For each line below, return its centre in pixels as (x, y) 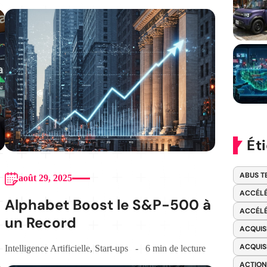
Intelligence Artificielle (47, 249)
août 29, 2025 (45, 178)
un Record (40, 223)
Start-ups (111, 249)
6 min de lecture (175, 249)
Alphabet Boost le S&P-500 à (108, 205)
